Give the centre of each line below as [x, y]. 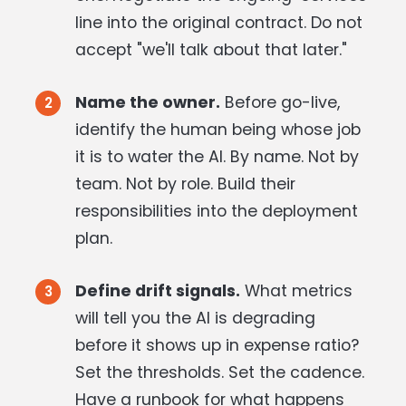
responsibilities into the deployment [217, 211]
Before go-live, [280, 102]
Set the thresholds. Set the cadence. [220, 372]
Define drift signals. [158, 290]
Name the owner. [148, 102]
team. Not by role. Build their [185, 184]
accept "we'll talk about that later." [211, 49]
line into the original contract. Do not [219, 22]
